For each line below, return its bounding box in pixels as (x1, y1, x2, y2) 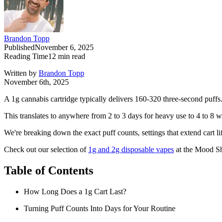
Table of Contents (4, 164, 93, 177)
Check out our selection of (4, 145, 88, 154)
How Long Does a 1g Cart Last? (24, 187, 126, 196)
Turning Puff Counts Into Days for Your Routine (24, 204, 175, 213)
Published (4, 43, 35, 52)
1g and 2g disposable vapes (88, 145, 174, 154)
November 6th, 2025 (4, 78, 69, 87)
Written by (4, 69, 39, 78)
